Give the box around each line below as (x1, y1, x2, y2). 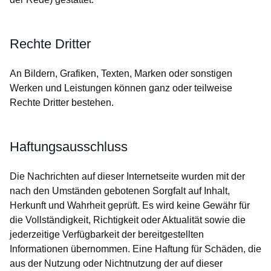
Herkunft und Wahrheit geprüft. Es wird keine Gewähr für (10, 200, 250, 211)
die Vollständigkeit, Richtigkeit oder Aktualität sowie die (10, 215, 246, 225)
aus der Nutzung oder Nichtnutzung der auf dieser (10, 258, 223, 269)
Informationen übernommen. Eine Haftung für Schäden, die (10, 244, 261, 254)
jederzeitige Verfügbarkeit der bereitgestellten (10, 229, 204, 240)
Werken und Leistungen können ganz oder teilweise (10, 83, 232, 93)
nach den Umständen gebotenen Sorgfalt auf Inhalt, (10, 186, 230, 196)
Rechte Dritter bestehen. (10, 97, 114, 108)
